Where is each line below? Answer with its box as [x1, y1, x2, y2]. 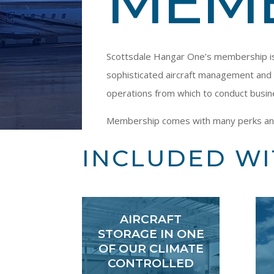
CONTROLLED [108, 256, 194, 270]
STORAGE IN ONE [97, 226, 204, 241]
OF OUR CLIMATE [98, 241, 204, 256]
